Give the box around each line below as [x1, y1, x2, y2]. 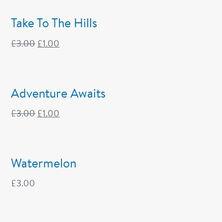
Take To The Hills [11, 14, 98, 31]
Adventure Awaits [11, 84, 106, 101]
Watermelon [11, 154, 77, 171]
